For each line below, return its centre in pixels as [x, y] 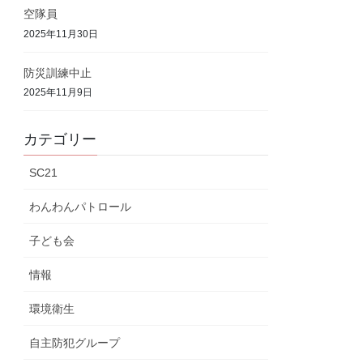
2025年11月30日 [61, 34]
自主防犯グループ [75, 343]
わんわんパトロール [81, 207]
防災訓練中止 [58, 73]
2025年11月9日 [58, 93]
